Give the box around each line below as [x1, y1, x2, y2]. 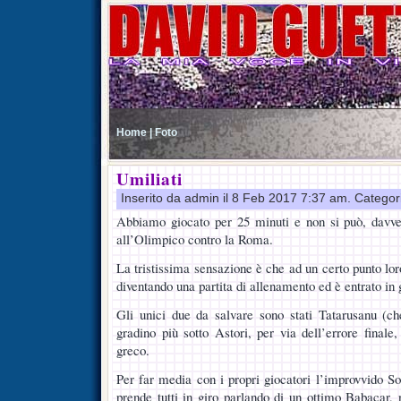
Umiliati [116, 166, 183, 192]
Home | [116, 126, 152, 138]
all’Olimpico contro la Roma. [116, 230, 273, 248]
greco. [116, 341, 149, 359]
